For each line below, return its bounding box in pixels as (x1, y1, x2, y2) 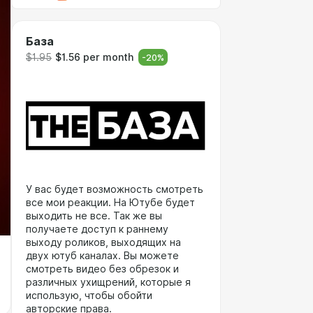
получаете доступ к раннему (26, 224, 168, 235)
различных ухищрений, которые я (26, 277, 191, 288)
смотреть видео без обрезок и (26, 263, 179, 275)
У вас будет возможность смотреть (26, 184, 203, 195)
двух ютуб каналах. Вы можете (26, 250, 179, 261)
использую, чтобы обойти (26, 290, 152, 301)
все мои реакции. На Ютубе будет (26, 197, 195, 208)
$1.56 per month (55, 51, 133, 63)
